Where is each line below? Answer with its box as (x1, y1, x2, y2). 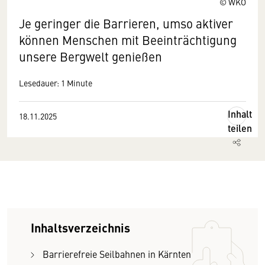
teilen (228, 121, 252, 135)
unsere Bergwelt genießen (19, 48, 162, 65)
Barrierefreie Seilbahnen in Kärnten (43, 247, 191, 260)
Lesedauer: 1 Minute (19, 77, 92, 89)
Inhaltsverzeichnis (31, 219, 130, 236)
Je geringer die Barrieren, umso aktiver (19, 15, 233, 32)
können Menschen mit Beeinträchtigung (19, 31, 237, 49)
